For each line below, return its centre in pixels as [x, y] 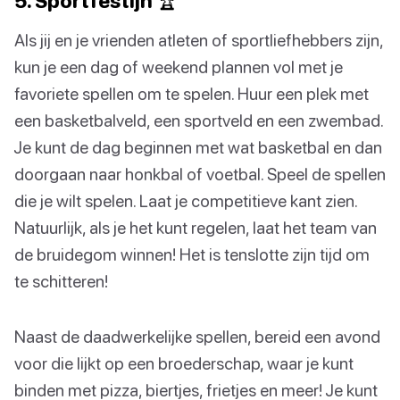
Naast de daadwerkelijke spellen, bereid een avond [197, 337]
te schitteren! [61, 281]
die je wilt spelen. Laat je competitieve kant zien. [186, 201]
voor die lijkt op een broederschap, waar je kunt [184, 363]
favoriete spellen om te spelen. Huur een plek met [192, 94]
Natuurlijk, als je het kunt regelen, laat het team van [196, 228]
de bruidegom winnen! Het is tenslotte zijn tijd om [192, 254]
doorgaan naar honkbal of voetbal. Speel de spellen [200, 174]
